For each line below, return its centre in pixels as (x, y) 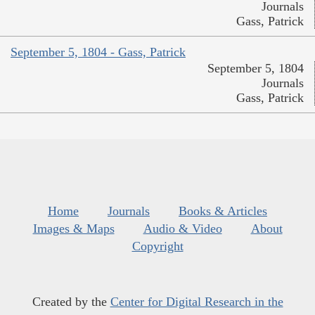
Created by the (71, 301)
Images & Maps (73, 228)
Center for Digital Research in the (197, 301)
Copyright (157, 246)
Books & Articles (223, 211)
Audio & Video (182, 228)
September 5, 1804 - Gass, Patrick (98, 52)
